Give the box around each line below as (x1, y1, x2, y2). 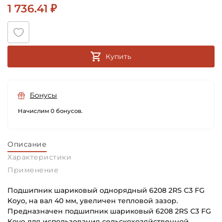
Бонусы (30, 91, 57, 100)
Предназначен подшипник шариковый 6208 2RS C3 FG (7, 207, 211, 216)
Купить (106, 52, 131, 61)
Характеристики (7, 153, 71, 162)
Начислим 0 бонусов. (18, 108, 83, 115)
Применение (7, 166, 58, 175)
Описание (7, 140, 47, 149)
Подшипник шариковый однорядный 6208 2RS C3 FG (7, 186, 205, 195)
